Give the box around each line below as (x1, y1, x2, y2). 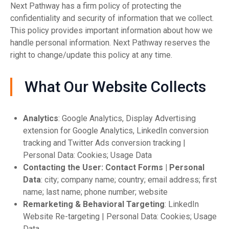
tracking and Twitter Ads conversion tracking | (23, 138, 186, 148)
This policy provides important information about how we (10, 26, 213, 35)
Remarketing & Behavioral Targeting (23, 199, 165, 209)
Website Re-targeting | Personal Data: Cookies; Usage (23, 212, 217, 221)
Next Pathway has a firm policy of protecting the (10, 1, 181, 11)
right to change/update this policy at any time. (10, 50, 172, 60)
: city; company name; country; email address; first (41, 175, 217, 185)
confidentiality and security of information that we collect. (10, 13, 214, 23)
